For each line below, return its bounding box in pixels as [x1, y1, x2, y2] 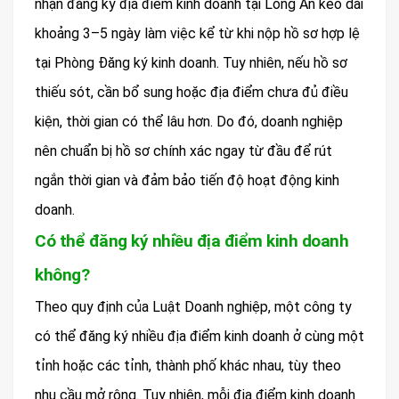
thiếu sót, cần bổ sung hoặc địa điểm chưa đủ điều [35, 84, 348, 102]
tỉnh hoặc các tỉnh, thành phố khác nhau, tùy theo [35, 357, 341, 375]
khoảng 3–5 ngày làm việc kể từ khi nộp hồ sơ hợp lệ [35, 25, 360, 43]
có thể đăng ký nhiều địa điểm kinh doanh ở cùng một [35, 328, 364, 346]
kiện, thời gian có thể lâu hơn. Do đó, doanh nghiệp [35, 113, 343, 131]
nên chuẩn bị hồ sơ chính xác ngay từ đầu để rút [35, 142, 332, 160]
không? [35, 265, 89, 286]
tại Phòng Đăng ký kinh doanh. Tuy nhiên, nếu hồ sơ [35, 54, 347, 72]
